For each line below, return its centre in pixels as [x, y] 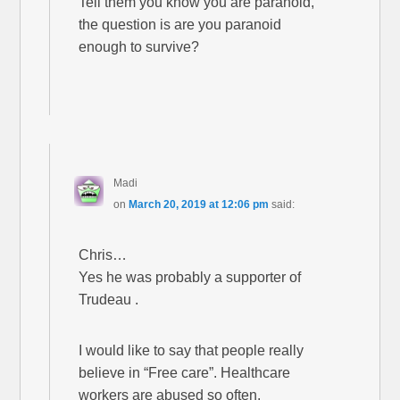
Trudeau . [109, 300]
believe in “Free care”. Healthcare [185, 373]
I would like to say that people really [192, 351]
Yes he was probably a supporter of [190, 278]
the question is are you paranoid [180, 25]
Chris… [103, 255]
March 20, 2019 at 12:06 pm [198, 205]
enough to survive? [139, 47]
